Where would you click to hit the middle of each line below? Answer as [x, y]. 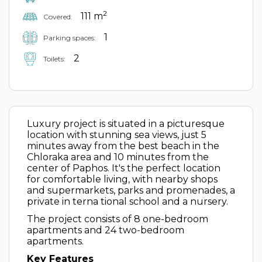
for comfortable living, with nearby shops [122, 179]
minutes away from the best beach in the [123, 146]
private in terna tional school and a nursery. [127, 201]
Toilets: [54, 58]
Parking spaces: [70, 37]
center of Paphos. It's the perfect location [124, 168]
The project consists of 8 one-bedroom [118, 219]
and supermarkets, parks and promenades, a [131, 190]
